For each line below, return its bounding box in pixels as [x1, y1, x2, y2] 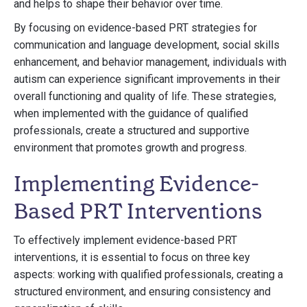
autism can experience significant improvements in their [14, 73, 280, 86]
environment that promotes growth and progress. [14, 141, 247, 154]
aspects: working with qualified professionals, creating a [14, 268, 283, 281]
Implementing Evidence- [14, 169, 259, 198]
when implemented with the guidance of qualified [14, 107, 248, 120]
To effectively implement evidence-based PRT [14, 234, 237, 247]
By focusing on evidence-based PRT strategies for [14, 21, 257, 34]
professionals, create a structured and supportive [14, 124, 249, 137]
